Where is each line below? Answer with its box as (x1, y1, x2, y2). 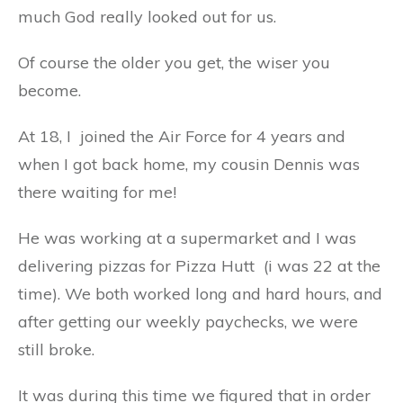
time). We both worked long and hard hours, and (18, 283, 382, 304)
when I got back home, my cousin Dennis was (18, 154, 360, 175)
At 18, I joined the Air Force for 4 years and (18, 126, 345, 147)
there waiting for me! (18, 182, 176, 202)
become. (18, 80, 81, 101)
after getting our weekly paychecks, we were (18, 311, 358, 332)
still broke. (18, 339, 94, 360)
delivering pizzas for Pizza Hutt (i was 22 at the (18, 255, 381, 276)
